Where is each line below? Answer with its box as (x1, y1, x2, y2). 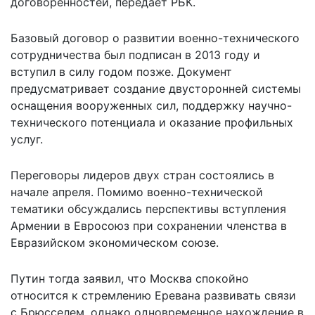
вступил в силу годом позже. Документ (11, 64, 232, 79)
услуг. (11, 131, 43, 146)
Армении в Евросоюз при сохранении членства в (11, 218, 287, 233)
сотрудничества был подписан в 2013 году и (11, 47, 260, 62)
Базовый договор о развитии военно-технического (11, 30, 300, 45)
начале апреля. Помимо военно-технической (11, 184, 263, 199)
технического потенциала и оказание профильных (11, 115, 293, 129)
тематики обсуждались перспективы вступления (11, 201, 286, 216)
